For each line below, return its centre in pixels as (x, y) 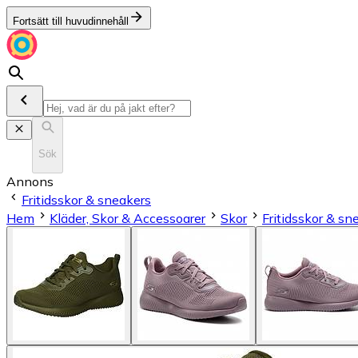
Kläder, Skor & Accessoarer (127, 218)
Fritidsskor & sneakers (86, 199)
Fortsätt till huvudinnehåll (71, 21)
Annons (30, 181)
